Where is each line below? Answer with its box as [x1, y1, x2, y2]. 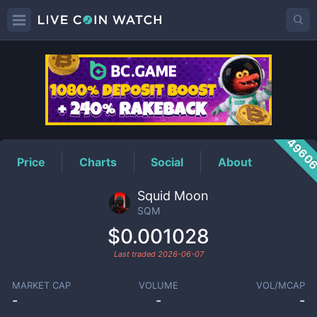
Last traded [113, 249, 158, 259]
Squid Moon [137, 188, 209, 203]
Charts [79, 154, 117, 169]
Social [151, 154, 184, 169]
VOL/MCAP [256, 279, 306, 291]
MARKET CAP [11, 279, 71, 291]
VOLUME [138, 279, 178, 291]
